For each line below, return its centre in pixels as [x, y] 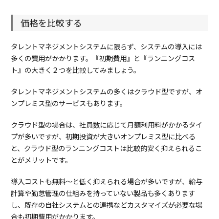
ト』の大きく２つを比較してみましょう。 [77, 70]
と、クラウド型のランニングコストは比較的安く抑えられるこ [107, 148]
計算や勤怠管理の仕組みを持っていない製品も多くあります [103, 193]
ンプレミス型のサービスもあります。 [69, 103]
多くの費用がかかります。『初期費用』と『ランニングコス [103, 58]
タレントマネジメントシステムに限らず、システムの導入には [107, 46]
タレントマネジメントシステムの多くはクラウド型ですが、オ [107, 91]
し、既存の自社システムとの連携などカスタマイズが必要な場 [107, 205]
